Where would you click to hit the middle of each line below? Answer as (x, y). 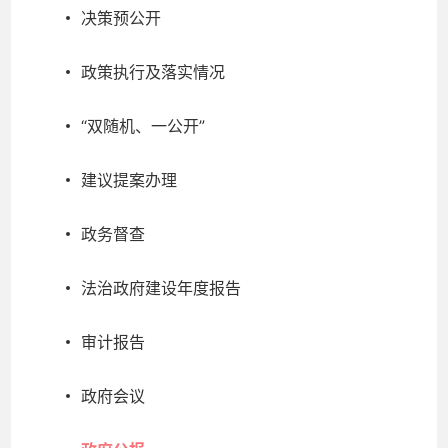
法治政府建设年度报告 (161, 288)
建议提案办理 (129, 180)
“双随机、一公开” (143, 126)
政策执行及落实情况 (153, 72)
